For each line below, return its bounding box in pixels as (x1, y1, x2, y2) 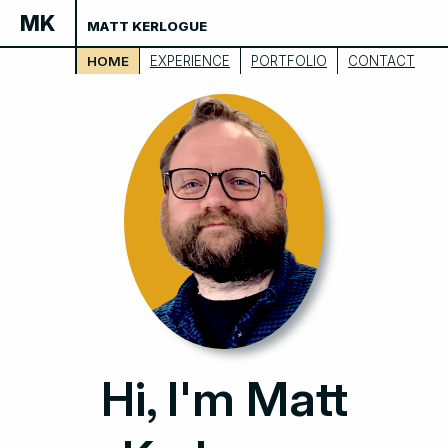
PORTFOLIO (251, 53, 327, 69)
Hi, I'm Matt (100, 369, 348, 429)
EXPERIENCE (150, 53, 230, 69)
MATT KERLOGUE (87, 18, 207, 34)
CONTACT (348, 53, 415, 69)
